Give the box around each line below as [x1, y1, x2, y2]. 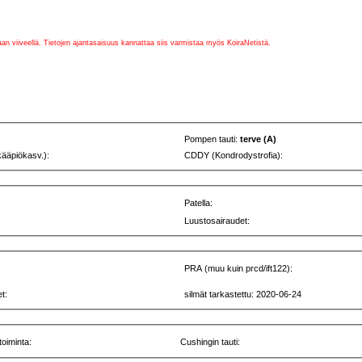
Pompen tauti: [184, 134, 241, 145]
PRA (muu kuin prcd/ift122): [184, 263, 293, 273]
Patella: [184, 198, 213, 208]
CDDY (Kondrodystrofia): [184, 150, 284, 161]
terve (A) [240, 134, 277, 145]
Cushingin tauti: [180, 336, 241, 347]
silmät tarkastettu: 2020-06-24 [184, 288, 302, 299]
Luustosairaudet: [184, 216, 250, 226]
